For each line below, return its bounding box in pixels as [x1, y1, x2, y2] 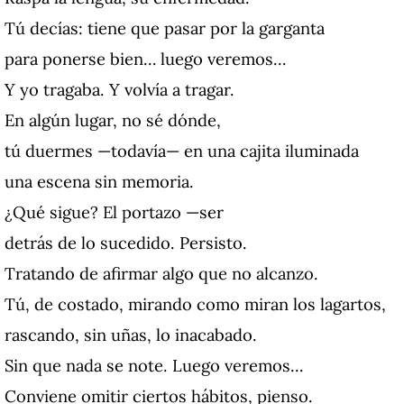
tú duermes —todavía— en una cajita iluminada [5, 140, 359, 162]
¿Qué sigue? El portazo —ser [5, 201, 224, 224]
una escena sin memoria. [5, 170, 194, 193]
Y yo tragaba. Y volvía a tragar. [5, 78, 234, 101]
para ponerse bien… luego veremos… [5, 48, 286, 70]
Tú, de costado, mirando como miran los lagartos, [5, 293, 386, 316]
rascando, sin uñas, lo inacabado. [5, 324, 257, 346]
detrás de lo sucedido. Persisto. [5, 232, 247, 254]
